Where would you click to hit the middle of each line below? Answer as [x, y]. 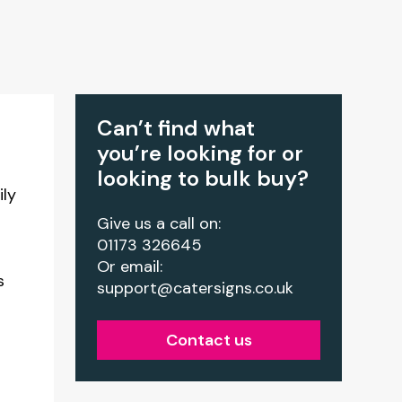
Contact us [209, 340]
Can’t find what [176, 128]
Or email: [130, 267]
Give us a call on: [159, 223]
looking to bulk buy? [203, 178]
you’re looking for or [201, 153]
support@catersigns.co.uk [196, 288]
